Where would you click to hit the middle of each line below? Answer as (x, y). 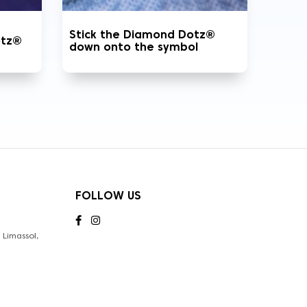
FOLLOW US (108, 197)
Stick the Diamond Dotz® (142, 35)
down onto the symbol (134, 48)
